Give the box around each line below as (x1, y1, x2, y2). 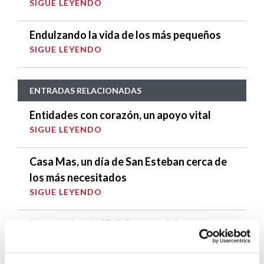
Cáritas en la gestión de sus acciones (29, 233, 204, 247)
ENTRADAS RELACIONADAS (29, 85, 141, 96)
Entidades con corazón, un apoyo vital (29, 108, 211, 122)
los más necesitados (29, 171, 127, 184)
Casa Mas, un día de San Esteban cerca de (29, 155, 227, 169)
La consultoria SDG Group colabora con (29, 217, 217, 231)
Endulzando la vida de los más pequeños (29, 28, 221, 42)
